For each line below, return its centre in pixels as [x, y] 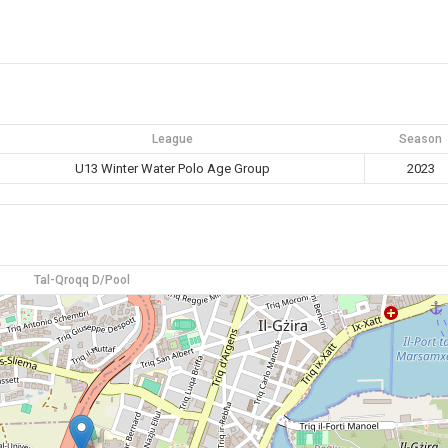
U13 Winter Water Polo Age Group [173, 168]
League [172, 139]
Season [420, 139]
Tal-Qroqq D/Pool [81, 280]
